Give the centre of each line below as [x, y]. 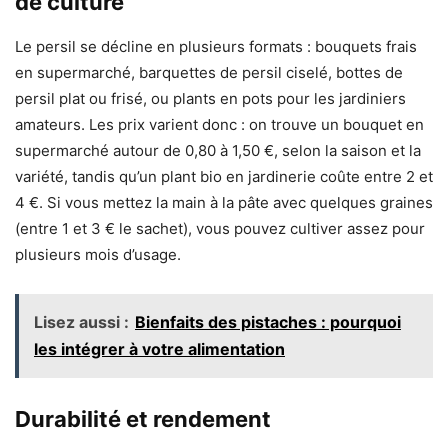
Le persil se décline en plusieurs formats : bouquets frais [216, 47]
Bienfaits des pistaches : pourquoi [268, 322]
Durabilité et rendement [143, 419]
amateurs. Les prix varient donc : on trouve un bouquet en [219, 125]
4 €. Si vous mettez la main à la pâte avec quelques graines [224, 203]
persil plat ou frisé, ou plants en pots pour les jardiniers [210, 99]
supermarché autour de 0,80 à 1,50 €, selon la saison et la [218, 151]
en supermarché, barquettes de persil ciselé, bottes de [209, 73]
